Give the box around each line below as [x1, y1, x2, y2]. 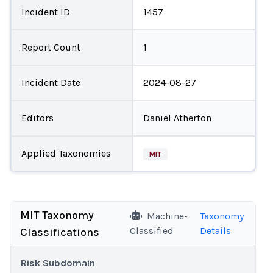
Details [199, 225, 231, 236]
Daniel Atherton [143, 112, 211, 124]
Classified [129, 225, 174, 236]
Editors [21, 112, 54, 124]
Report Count [21, 41, 80, 53]
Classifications [20, 225, 99, 239]
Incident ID [21, 5, 70, 18]
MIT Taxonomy [20, 208, 94, 222]
